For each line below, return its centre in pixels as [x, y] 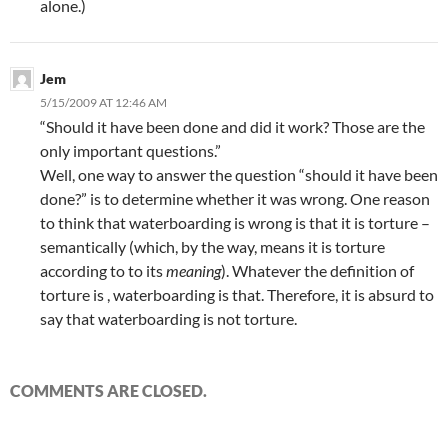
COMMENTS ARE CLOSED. [108, 390]
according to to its [103, 270]
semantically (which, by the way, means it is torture [212, 246]
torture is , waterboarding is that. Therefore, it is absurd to [237, 294]
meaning [193, 270]
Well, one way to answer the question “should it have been [239, 174]
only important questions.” [130, 150]
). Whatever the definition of [317, 270]
